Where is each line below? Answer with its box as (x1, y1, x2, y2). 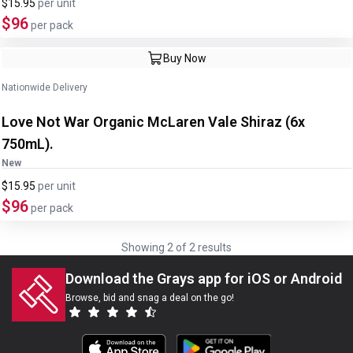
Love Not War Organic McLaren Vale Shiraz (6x (2, 113, 285, 130)
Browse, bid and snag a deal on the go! (65, 292, 234, 303)
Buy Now (162, 52, 206, 65)
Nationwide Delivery (2, 82, 87, 93)
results (195, 241, 232, 254)
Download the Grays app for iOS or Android (65, 270, 342, 287)
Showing (121, 241, 167, 254)
